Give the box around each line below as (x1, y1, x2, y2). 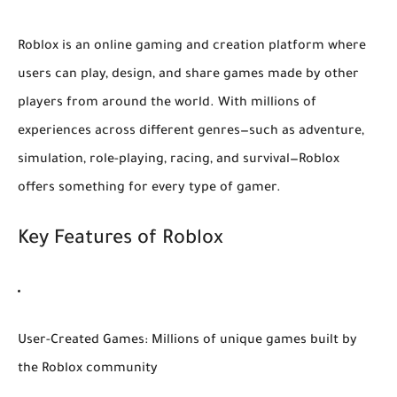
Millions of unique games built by (148, 333, 357, 348)
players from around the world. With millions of (18, 96, 316, 111)
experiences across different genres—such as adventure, (18, 124, 364, 139)
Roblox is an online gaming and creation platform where (18, 39, 366, 54)
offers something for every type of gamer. (18, 181, 281, 196)
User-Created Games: (18, 333, 148, 348)
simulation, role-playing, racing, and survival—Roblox (18, 152, 339, 167)
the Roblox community (18, 362, 158, 377)
